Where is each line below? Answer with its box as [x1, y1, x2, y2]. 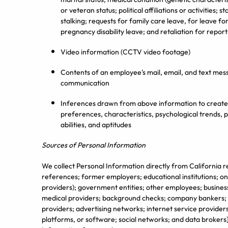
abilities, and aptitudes [61, 120, 131, 129]
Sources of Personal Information [42, 140, 146, 150]
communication [61, 78, 109, 88]
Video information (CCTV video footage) [61, 47, 190, 56]
